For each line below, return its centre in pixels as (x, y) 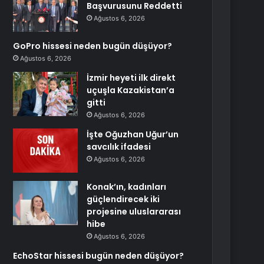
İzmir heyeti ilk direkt (131, 78)
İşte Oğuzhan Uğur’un (133, 134)
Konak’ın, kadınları (127, 187)
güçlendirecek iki (123, 199)
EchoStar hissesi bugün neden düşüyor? (99, 256)
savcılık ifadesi (119, 147)
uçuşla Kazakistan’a (131, 90)
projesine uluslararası (134, 212)
